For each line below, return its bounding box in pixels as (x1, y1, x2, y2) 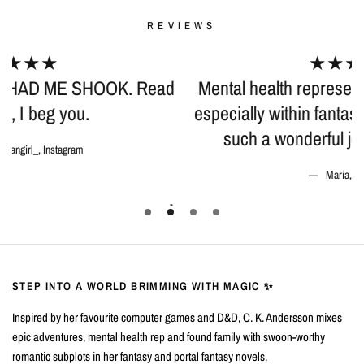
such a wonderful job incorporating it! (57, 125, 318, 151)
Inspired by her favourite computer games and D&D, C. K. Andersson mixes (12, 311, 343, 328)
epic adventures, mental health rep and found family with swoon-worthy (12, 331, 326, 348)
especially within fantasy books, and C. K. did (28, 100, 347, 126)
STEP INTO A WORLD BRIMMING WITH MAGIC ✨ (12, 281, 275, 296)
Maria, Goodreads (159, 167, 233, 182)
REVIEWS (147, 19, 217, 32)
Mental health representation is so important (32, 75, 343, 101)
